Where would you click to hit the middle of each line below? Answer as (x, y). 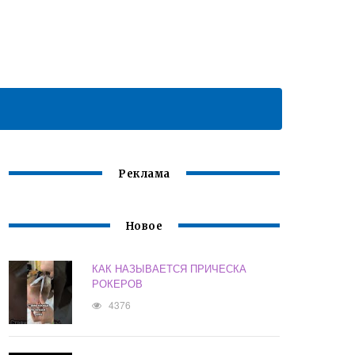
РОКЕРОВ (118, 284)
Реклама (144, 174)
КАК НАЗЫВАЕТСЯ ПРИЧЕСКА (170, 269)
